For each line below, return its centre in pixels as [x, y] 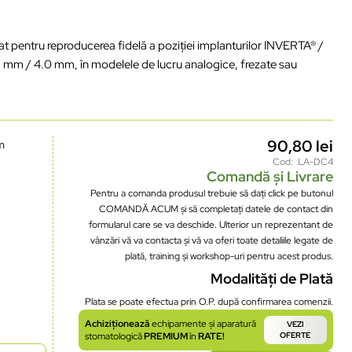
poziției [177, 45]
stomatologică [113, 336]
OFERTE [295, 335]
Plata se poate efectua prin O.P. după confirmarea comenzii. [209, 301]
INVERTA [286, 45]
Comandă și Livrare [269, 176]
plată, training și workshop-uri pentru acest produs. [229, 256]
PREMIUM [165, 336]
